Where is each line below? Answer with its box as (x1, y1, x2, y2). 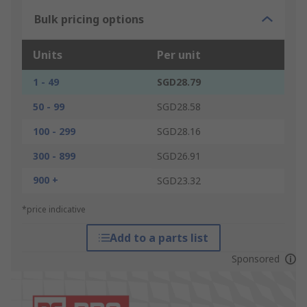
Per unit (157, 47, 201, 63)
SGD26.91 (157, 149, 201, 163)
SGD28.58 (157, 100, 201, 114)
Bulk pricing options (34, 12, 144, 27)
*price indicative (22, 204, 86, 216)
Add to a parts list (109, 230, 208, 246)
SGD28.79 (157, 75, 201, 89)
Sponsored (231, 252, 280, 266)
